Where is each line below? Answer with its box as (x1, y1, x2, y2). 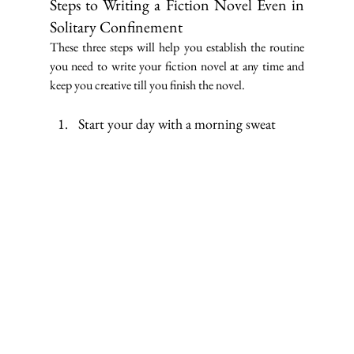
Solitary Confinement (49, 17, 183, 38)
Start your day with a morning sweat (77, 115, 276, 134)
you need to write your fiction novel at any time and (49, 58, 305, 75)
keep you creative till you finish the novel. (49, 77, 245, 94)
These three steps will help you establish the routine (49, 39, 305, 56)
